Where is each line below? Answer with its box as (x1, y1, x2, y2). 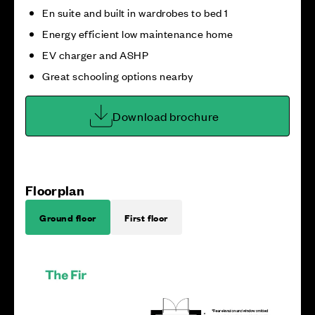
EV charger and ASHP (42, 47, 149, 62)
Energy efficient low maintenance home (42, 26, 233, 41)
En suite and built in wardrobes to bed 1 (42, 5, 229, 20)
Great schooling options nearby (42, 68, 193, 83)
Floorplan (25, 181, 84, 199)
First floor (124, 210, 168, 224)
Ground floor (39, 210, 96, 224)
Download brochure (112, 108, 219, 124)
